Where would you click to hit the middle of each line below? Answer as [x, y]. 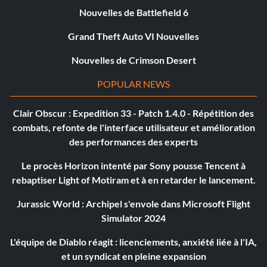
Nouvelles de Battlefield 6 [133, 13]
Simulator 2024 [133, 218]
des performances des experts [133, 142]
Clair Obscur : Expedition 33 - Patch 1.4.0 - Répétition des [133, 113]
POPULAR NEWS [133, 84]
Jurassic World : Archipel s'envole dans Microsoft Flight [133, 204]
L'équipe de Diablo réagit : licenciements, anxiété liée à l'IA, [133, 242]
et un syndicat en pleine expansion [133, 256]
